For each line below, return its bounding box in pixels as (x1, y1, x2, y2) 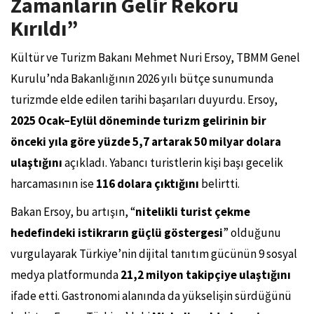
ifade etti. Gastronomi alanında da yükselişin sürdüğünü (11, 287, 292, 303)
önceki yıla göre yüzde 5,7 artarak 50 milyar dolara (11, 133, 281, 149)
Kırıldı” (11, 14, 78, 41)
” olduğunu (223, 224, 281, 240)
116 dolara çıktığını (96, 175, 199, 191)
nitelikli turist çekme (135, 203, 250, 219)
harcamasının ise (11, 175, 96, 191)
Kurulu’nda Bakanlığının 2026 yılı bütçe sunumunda (11, 70, 273, 86)
